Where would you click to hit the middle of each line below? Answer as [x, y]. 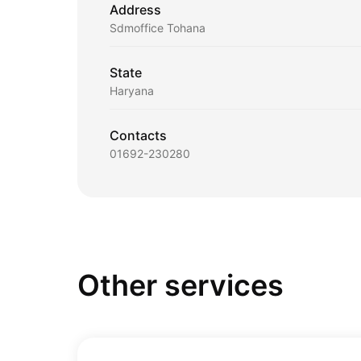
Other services [180, 285]
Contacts [138, 135]
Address [135, 10]
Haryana [132, 91]
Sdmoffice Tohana [158, 28]
